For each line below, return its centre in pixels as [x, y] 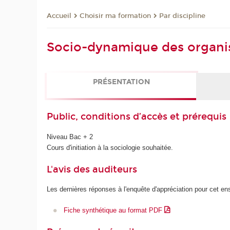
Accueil [59, 16]
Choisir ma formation [116, 16]
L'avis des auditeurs [92, 170]
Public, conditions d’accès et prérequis [137, 117]
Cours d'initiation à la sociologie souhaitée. [110, 147]
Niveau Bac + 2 [70, 137]
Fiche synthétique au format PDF [114, 210]
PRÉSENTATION [121, 82]
